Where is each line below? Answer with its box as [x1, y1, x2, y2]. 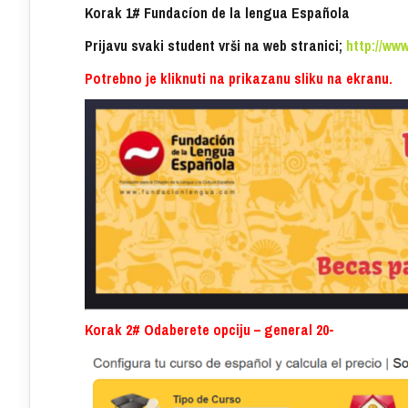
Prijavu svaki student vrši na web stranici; [85, 36, 346, 56]
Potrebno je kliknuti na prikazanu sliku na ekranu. [85, 68, 396, 89]
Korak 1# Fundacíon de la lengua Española [85, 3, 350, 24]
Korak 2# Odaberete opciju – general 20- [85, 320, 338, 341]
